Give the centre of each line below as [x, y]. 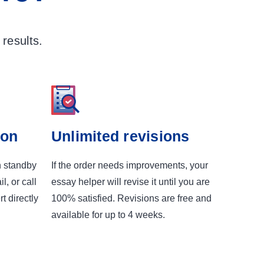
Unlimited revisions [120, 136]
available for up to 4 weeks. [108, 215]
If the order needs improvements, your [129, 165]
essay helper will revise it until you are [130, 182]
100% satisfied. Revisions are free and [131, 198]
